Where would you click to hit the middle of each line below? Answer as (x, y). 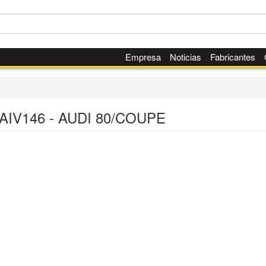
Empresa (143, 57)
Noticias (185, 57)
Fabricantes (232, 57)
